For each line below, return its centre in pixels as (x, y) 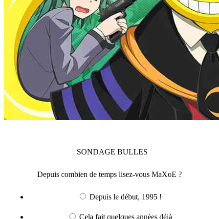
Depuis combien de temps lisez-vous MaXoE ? (109, 174)
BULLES (132, 152)
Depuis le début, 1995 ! (125, 197)
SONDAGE (97, 152)
